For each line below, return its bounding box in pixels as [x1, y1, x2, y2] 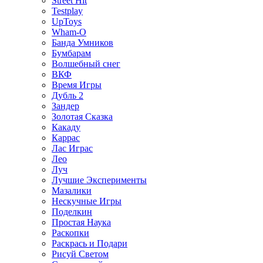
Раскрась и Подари [52, 238, 127, 249]
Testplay [52, 6, 83, 16]
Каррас [52, 133, 80, 143]
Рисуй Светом [52, 249, 109, 259]
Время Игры [52, 80, 102, 90]
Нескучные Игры [52, 196, 122, 207]
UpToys [52, 16, 82, 27]
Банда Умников [52, 38, 113, 48]
